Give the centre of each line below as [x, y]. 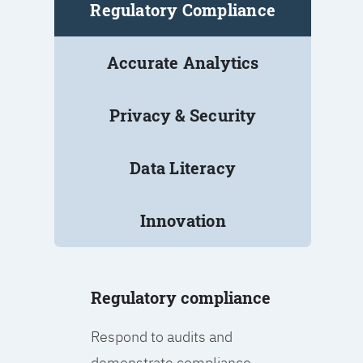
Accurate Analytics [183, 63]
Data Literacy [183, 168]
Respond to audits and [162, 337]
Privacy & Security [183, 115]
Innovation [183, 221]
